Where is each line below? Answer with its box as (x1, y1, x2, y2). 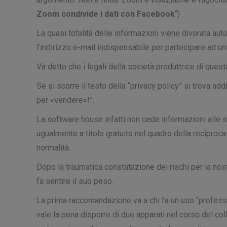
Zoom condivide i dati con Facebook (36, 9, 175, 19)
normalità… (36, 143, 74, 153)
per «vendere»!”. (36, 95, 94, 105)
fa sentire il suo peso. (36, 176, 113, 186)
